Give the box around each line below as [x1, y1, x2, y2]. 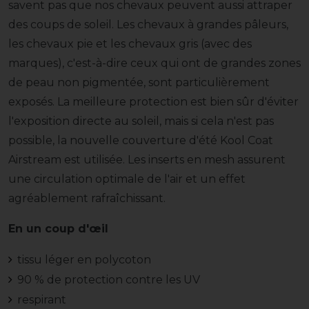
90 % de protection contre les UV [17, 273, 200, 287]
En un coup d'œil [8, 222, 108, 236]
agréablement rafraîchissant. [8, 192, 166, 206]
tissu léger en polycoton [17, 253, 151, 267]
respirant [17, 293, 66, 307]
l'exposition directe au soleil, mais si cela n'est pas [8, 114, 274, 128]
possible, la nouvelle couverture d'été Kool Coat [8, 134, 273, 148]
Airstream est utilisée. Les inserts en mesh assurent [8, 153, 286, 167]
